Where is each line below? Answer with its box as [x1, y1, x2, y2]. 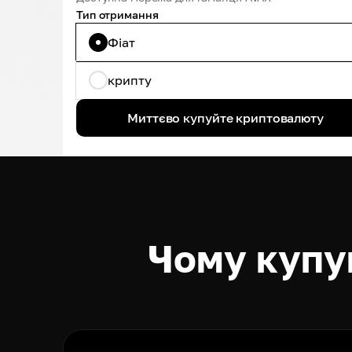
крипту [108, 72, 152, 88]
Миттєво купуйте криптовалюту [127, 110, 324, 126]
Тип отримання [76, 8, 159, 21]
